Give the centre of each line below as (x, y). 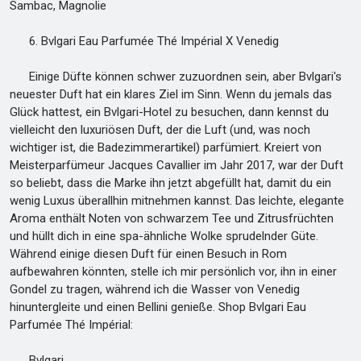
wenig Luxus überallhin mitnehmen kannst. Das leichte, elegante (177, 201)
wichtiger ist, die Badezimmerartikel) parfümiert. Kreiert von (166, 147)
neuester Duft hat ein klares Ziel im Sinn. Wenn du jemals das (171, 94)
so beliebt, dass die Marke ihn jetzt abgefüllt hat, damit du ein (170, 183)
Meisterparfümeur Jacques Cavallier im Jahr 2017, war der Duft (176, 165)
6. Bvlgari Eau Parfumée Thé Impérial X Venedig (144, 41)
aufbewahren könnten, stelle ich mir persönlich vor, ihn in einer (173, 272)
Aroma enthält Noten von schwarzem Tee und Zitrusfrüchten (172, 218)
